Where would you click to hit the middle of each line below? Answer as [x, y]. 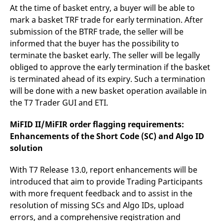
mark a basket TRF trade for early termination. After [107, 20]
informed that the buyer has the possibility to [94, 43]
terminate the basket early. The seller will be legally [105, 55]
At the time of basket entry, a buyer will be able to [102, 8]
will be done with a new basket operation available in [108, 91]
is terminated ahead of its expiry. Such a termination [108, 79]
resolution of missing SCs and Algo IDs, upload [97, 205]
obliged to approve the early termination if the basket [110, 67]
